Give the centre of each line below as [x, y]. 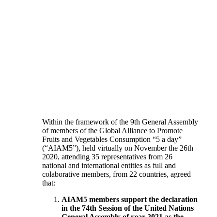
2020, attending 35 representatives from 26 [107, 157]
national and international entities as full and [109, 165]
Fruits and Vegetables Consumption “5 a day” [112, 139]
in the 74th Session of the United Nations [128, 208]
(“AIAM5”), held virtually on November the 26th [118, 148]
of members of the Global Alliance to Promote [112, 131]
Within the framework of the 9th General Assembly [120, 122]
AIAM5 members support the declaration [130, 199]
